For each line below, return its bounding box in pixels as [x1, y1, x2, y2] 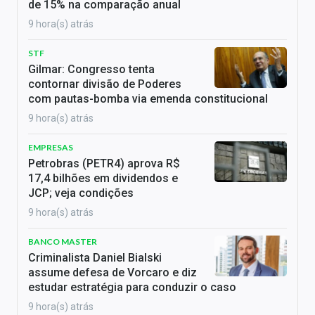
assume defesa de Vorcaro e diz [28, 266, 197, 280]
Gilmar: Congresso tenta [28, 63, 155, 77]
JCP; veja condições [28, 186, 134, 200]
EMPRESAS [28, 142, 73, 153]
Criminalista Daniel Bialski [28, 251, 162, 265]
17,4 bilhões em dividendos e [28, 172, 178, 186]
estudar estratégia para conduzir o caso [28, 281, 236, 295]
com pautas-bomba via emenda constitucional [28, 92, 268, 106]
